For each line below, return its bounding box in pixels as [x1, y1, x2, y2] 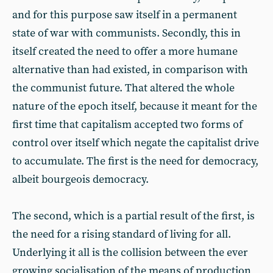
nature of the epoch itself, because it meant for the [12, 99, 257, 113]
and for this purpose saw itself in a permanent [12, 8, 237, 22]
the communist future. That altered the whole [12, 81, 235, 95]
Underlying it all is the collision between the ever [12, 246, 248, 260]
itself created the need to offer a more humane [12, 44, 238, 58]
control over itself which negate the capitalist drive [12, 136, 259, 150]
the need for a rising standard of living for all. [12, 227, 231, 241]
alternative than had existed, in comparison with [12, 63, 248, 77]
